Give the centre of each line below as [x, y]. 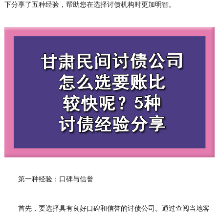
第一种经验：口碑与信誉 [49, 179]
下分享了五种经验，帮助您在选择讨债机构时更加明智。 [90, 5]
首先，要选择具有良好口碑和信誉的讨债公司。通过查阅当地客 [107, 208]
